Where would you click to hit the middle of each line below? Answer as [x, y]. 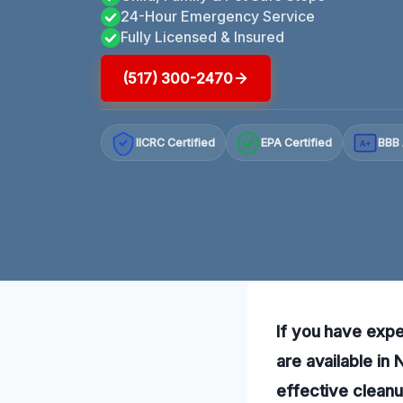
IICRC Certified [176, 143]
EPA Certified [297, 143]
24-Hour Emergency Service [218, 16]
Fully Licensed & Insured [202, 36]
